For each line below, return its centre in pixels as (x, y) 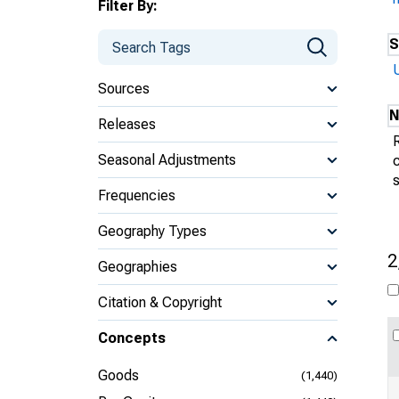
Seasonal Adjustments (167, 159)
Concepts (132, 338)
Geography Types (152, 231)
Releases (127, 124)
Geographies (138, 266)
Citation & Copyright (160, 302)
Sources (124, 88)
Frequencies (137, 195)
